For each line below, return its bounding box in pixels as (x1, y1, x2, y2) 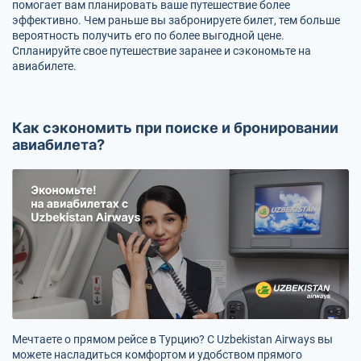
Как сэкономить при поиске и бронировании (12, 118, 338, 136)
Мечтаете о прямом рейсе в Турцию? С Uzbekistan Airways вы (12, 332, 333, 346)
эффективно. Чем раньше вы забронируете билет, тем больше (12, 13, 340, 27)
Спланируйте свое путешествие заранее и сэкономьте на (12, 44, 311, 57)
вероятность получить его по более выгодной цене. (12, 28, 284, 42)
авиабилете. (12, 59, 77, 73)
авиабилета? (12, 135, 105, 153)
